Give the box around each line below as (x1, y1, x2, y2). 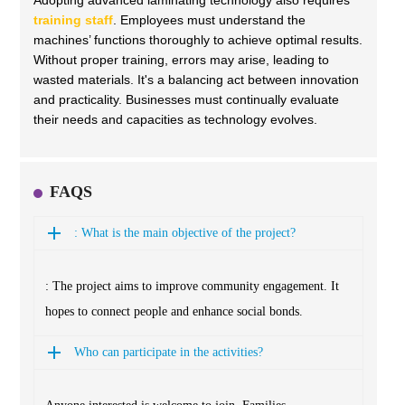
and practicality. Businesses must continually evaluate (33, 92, 339, 108)
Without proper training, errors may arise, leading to (33, 52, 329, 68)
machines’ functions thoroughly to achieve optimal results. (33, 33, 363, 48)
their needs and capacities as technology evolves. (33, 112, 317, 127)
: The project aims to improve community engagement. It (45, 279, 339, 294)
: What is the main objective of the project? (74, 226, 296, 240)
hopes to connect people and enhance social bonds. (45, 305, 303, 319)
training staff (33, 13, 113, 28)
